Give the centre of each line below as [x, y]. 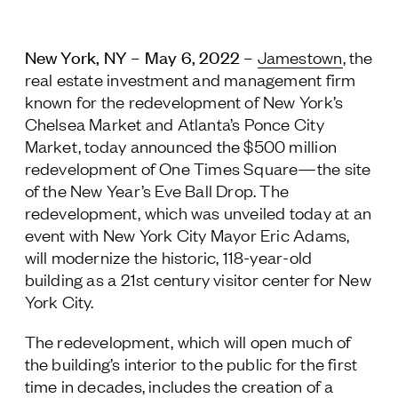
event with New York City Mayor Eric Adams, [187, 234]
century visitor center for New [260, 279]
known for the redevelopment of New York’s [184, 101]
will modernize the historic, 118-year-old [168, 256]
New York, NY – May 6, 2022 [134, 56]
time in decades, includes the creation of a [179, 385]
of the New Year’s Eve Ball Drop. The [157, 190]
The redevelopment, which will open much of [188, 341]
